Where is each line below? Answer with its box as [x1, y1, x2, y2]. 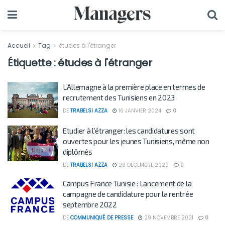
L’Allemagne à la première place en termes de [63, 82, 205, 91]
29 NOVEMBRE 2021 [143, 213, 193, 221]
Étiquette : [8, 56, 58, 70]
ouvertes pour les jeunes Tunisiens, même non [63, 136, 209, 146]
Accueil [8, 41, 32, 50]
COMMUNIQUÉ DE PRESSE [70, 213, 133, 221]
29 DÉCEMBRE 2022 [117, 161, 169, 169]
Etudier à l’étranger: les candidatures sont [63, 126, 195, 135]
